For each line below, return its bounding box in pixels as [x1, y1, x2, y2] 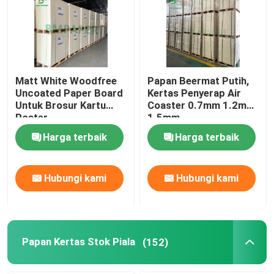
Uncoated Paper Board [15, 87, 124, 100]
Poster [15, 111, 48, 124]
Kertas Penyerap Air [147, 87, 242, 100]
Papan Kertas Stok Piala [21, 235, 135, 248]
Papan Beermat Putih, [147, 75, 250, 87]
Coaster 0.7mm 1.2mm [147, 99, 256, 112]
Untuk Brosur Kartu [15, 99, 106, 112]
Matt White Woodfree [15, 75, 117, 87]
